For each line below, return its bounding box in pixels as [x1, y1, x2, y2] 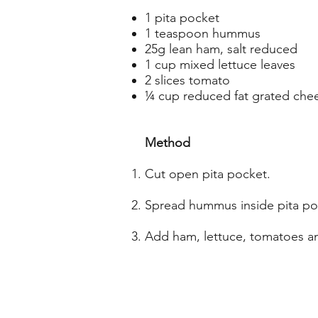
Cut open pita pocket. [145, 166, 270, 182]
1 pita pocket [145, 10, 219, 26]
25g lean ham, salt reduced [145, 41, 297, 57]
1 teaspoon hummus [145, 26, 261, 41]
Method [145, 135, 190, 150]
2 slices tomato [145, 72, 230, 88]
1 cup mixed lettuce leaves [145, 57, 295, 72]
